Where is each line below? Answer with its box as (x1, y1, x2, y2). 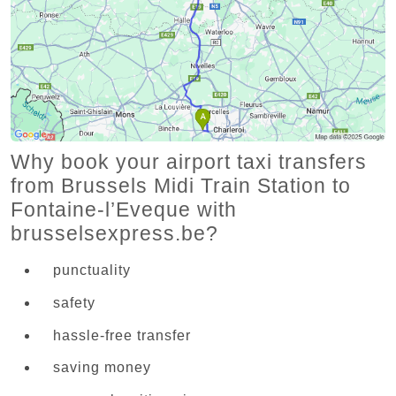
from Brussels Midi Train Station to (11, 173, 351, 197)
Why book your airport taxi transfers (11, 149, 367, 173)
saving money (53, 360, 151, 376)
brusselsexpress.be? (11, 221, 218, 245)
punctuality (53, 262, 131, 278)
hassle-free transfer (53, 327, 191, 343)
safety (53, 294, 95, 310)
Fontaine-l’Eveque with (11, 197, 237, 221)
